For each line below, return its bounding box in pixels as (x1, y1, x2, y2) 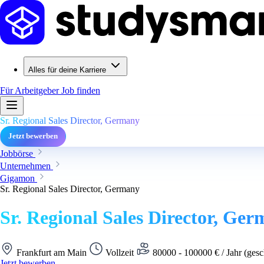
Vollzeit (103, 247, 136, 258)
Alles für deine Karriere (28, 65, 106, 74)
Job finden (61, 85, 100, 95)
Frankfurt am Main (14, 247, 89, 258)
